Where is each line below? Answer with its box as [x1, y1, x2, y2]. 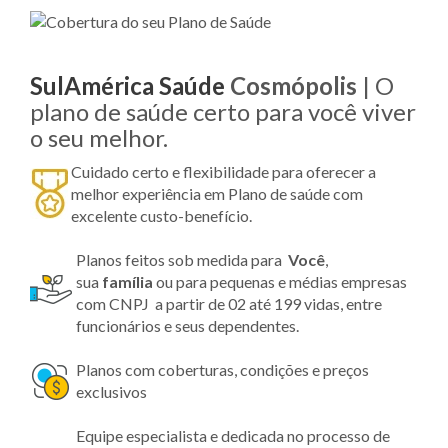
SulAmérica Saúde [30, 70, 225, 100]
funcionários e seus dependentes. [76, 315, 299, 335]
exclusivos [76, 381, 147, 401]
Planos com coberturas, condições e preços [76, 359, 369, 379]
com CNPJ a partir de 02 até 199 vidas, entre [76, 293, 382, 313]
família [102, 271, 153, 291]
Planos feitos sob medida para [76, 249, 285, 269]
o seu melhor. [30, 122, 168, 152]
